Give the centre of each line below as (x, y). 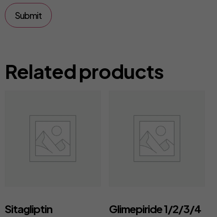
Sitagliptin (29, 209)
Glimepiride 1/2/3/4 (155, 209)
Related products (84, 71)
